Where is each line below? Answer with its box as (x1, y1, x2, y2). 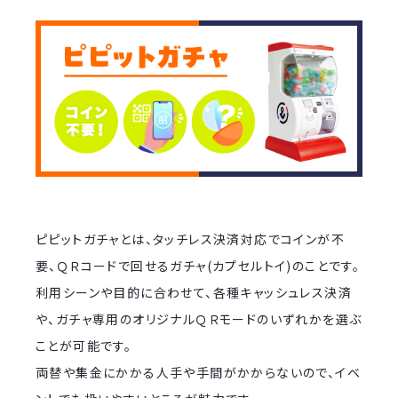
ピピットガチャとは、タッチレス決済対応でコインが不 (36, 230, 345, 249)
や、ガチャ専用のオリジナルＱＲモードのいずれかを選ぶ (36, 310, 362, 329)
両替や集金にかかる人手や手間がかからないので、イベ (36, 363, 361, 382)
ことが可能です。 (36, 337, 132, 355)
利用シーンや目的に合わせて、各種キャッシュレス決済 (36, 283, 352, 302)
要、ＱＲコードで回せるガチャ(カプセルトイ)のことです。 (36, 257, 361, 275)
